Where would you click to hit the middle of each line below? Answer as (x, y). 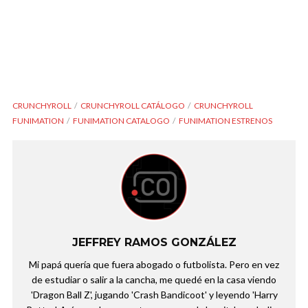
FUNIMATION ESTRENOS (225, 121)
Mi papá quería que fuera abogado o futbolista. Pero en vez (154, 265)
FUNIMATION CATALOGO (121, 121)
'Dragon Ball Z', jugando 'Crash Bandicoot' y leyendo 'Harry (154, 295)
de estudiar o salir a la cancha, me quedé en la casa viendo (154, 280)
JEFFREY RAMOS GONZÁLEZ (154, 243)
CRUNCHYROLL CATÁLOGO (133, 106)
